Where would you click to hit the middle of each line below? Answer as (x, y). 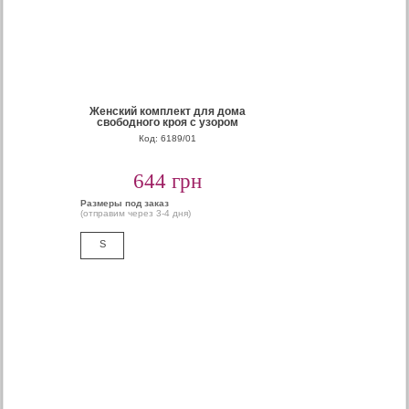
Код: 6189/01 (167, 138)
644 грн (167, 181)
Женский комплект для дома (167, 111)
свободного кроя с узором (167, 122)
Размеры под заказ (125, 203)
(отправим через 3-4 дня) (136, 213)
